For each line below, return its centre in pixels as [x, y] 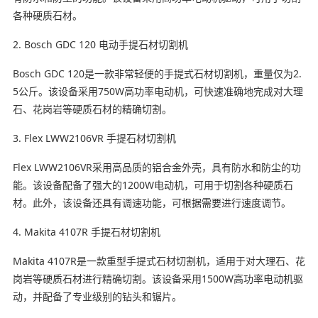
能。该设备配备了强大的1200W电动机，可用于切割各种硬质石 [153, 185]
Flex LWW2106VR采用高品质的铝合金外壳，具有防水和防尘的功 [157, 167]
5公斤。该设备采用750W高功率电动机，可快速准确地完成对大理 [158, 91]
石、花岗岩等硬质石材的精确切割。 [92, 109]
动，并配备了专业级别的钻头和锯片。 [97, 296]
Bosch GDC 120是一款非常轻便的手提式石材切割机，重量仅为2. [157, 73]
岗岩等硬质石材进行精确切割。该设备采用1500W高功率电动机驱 [158, 278]
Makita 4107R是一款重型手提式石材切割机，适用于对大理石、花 [159, 261]
